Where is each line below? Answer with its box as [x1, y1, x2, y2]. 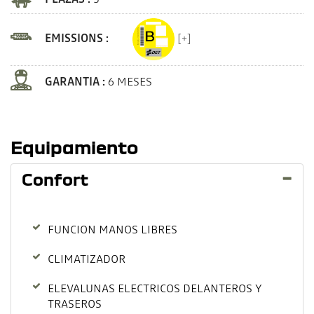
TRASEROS [48, 296, 102, 312]
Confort [22, 170, 88, 189]
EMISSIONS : [45, 30, 111, 46]
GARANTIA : [45, 74, 108, 90]
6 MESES [108, 74, 152, 90]
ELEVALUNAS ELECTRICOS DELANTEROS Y [48, 280, 262, 296]
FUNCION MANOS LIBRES [48, 221, 177, 238]
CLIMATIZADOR [48, 251, 125, 267]
